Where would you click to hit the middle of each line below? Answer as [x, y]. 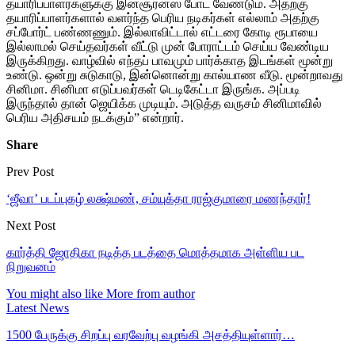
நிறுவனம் [31, 266]
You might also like [55, 293]
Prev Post [30, 171]
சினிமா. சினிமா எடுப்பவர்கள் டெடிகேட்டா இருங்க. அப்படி [153, 89]
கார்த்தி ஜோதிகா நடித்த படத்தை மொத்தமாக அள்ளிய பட [155, 252]
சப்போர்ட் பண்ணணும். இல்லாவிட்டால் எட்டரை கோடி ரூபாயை [162, 32]
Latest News [38, 307]
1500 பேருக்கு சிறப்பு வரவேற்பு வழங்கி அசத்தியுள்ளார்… [151, 334]
